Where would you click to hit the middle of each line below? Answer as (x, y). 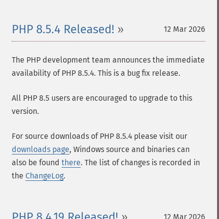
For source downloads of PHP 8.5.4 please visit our (99, 136)
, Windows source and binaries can (130, 149)
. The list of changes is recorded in (140, 163)
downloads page (41, 149)
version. (25, 111)
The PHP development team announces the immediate (108, 60)
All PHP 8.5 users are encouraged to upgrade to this (102, 98)
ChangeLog (44, 176)
